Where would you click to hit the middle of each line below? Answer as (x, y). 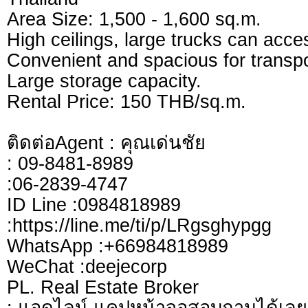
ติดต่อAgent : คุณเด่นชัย (106, 143)
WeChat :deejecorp (87, 267)
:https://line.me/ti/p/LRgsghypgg (139, 225)
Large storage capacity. (104, 81)
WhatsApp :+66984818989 (118, 246)
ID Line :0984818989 (94, 205)
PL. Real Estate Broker (103, 287)
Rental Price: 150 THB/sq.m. (126, 102)
